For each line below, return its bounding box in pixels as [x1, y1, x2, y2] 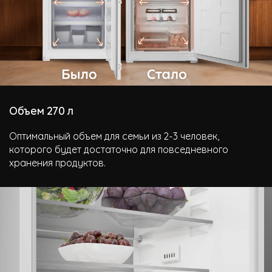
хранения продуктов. [9, 154, 106, 169]
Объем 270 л [9, 101, 73, 118]
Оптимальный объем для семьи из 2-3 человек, [9, 127, 220, 143]
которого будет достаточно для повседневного [9, 141, 228, 156]
